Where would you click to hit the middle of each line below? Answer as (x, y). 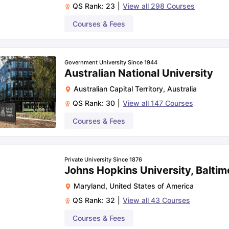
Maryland (89, 186)
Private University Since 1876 (103, 159)
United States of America (152, 186)
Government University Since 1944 (111, 62)
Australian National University (139, 73)
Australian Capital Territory (118, 89)
